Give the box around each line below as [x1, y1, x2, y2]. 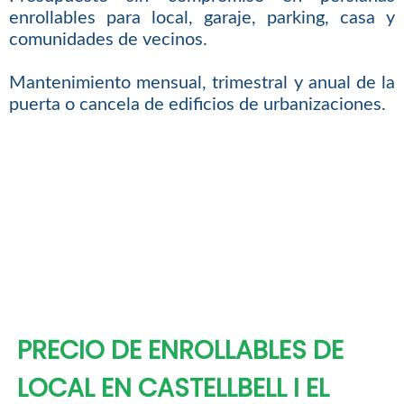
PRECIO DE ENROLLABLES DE [16, 333, 344, 369]
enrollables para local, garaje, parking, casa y [8, 9, 396, 28]
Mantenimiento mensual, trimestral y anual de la [8, 74, 396, 93]
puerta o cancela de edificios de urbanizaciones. [8, 96, 386, 115]
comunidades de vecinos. [8, 31, 207, 50]
